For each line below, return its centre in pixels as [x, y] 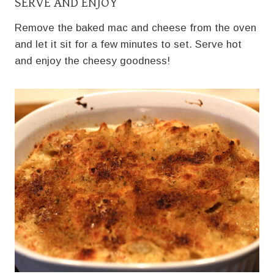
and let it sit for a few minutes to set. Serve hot [128, 44]
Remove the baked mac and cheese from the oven [135, 28]
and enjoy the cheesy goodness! [92, 61]
